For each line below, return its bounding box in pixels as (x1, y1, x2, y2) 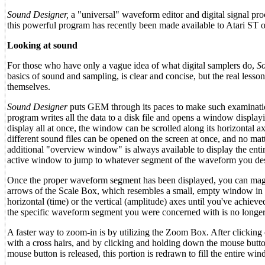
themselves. (7, 82, 50, 92)
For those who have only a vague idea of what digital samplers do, (7, 60, 257, 70)
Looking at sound (7, 40, 77, 50)
